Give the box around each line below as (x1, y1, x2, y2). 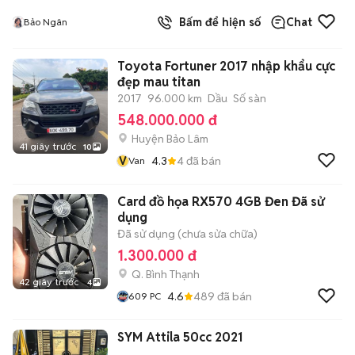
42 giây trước (19, 276, 78, 288)
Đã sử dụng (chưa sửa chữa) (117, 227, 258, 241)
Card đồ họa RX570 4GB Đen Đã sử (117, 193, 324, 210)
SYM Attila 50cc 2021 (117, 329, 242, 345)
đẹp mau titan (117, 74, 200, 90)
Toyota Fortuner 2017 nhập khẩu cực (117, 58, 335, 74)
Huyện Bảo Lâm (132, 132, 208, 146)
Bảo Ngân (24, 16, 67, 28)
